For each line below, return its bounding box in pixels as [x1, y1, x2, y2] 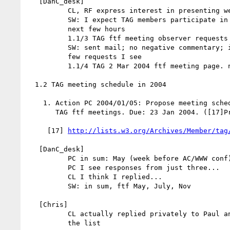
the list [27, 219, 68, 227]
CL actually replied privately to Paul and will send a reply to [27, 209, 68, 218]
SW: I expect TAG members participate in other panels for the [27, 15, 68, 24]
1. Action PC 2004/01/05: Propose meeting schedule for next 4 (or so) [27, 99, 43, 107]
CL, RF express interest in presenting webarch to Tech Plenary [27, 6, 68, 14]
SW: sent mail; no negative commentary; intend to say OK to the [27, 43, 68, 51]
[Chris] [27, 200, 39, 208]
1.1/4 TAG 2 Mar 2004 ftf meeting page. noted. [27, 62, 68, 70]
